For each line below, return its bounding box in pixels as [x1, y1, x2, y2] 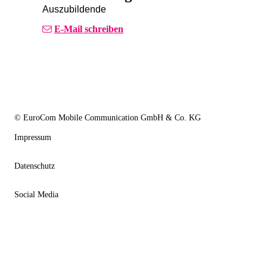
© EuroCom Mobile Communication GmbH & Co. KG [14, 113, 201, 123]
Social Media [14, 190, 58, 199]
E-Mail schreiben [54, 24, 123, 35]
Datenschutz [14, 161, 55, 170]
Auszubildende [42, 4, 106, 15]
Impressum [14, 132, 51, 142]
